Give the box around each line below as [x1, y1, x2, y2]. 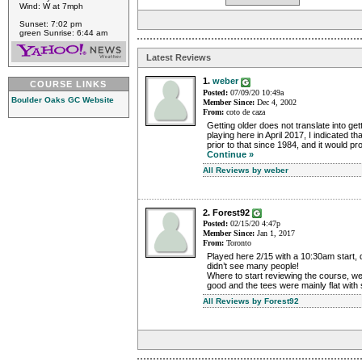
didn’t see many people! [207, 260, 299, 271]
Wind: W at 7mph [19, 2, 83, 11]
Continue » [207, 149, 254, 159]
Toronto [224, 238, 251, 247]
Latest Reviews [146, 53, 211, 63]
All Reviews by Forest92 [203, 296, 299, 305]
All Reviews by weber [203, 165, 288, 175]
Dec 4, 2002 [255, 97, 297, 107]
